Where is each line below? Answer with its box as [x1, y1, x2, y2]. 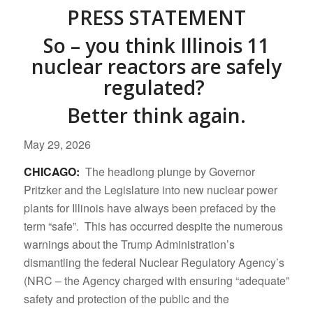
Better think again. [66, 102, 246, 129]
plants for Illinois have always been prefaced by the [23, 200, 276, 217]
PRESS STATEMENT [66, 4, 246, 31]
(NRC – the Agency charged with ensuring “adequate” [23, 272, 289, 289]
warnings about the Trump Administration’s [23, 236, 235, 253]
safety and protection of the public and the [23, 291, 229, 307]
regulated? [103, 74, 210, 101]
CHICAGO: [23, 163, 85, 180]
